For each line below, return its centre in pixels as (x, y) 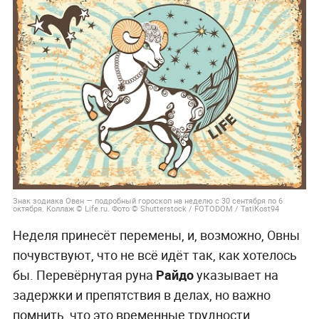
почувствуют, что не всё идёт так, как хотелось (155, 255)
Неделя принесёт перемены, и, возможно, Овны (156, 235)
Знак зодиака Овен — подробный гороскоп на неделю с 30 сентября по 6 (147, 200)
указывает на (236, 274)
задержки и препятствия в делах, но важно (141, 294)
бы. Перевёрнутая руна (84, 274)
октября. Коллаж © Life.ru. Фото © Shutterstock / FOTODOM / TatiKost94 (146, 208)
